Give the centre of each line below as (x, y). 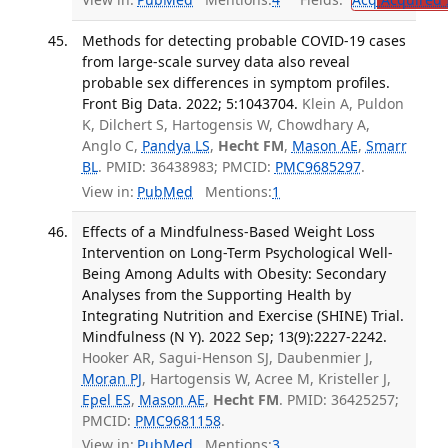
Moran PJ (111, 378)
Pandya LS (175, 146)
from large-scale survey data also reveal (215, 62)
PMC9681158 (177, 420)
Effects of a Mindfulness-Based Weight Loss (228, 231)
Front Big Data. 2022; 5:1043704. (189, 104)
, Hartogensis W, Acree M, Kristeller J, (266, 378)
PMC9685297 (317, 167)
